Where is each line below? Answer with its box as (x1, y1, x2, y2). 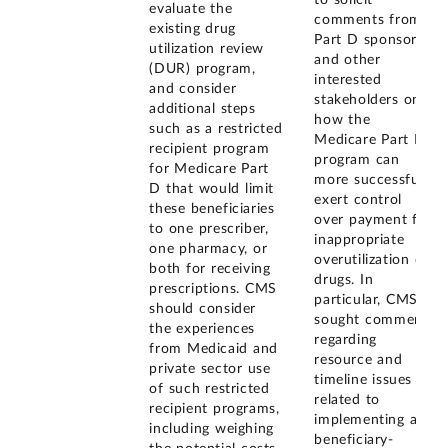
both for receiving (149, 262, 271, 277)
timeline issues (314, 372, 412, 387)
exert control (314, 192, 402, 207)
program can (314, 152, 400, 167)
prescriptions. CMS (149, 282, 277, 297)
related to (314, 392, 381, 407)
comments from (314, 12, 422, 27)
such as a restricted (149, 122, 283, 137)
